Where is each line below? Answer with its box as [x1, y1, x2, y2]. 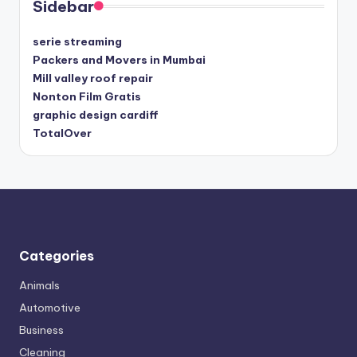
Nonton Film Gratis [33, 89, 141, 104]
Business [19, 322, 64, 337]
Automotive [19, 300, 80, 315]
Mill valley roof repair [33, 71, 153, 86]
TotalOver [33, 126, 92, 141]
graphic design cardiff [33, 108, 159, 123]
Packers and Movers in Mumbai [33, 53, 206, 68]
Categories [19, 247, 94, 264]
